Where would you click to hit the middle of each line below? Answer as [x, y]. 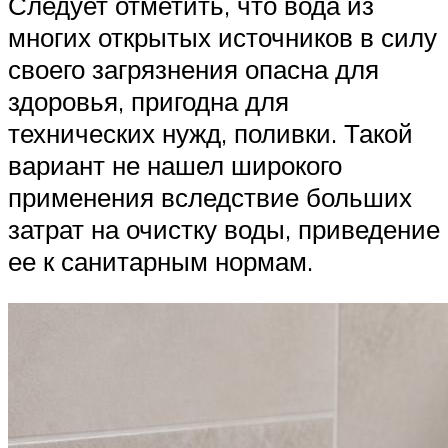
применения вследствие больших [210, 197]
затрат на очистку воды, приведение [224, 229]
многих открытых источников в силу [222, 37]
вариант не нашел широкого [175, 165]
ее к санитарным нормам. [160, 261]
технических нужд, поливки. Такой [210, 133]
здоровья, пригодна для [148, 101]
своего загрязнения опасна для [193, 69]
